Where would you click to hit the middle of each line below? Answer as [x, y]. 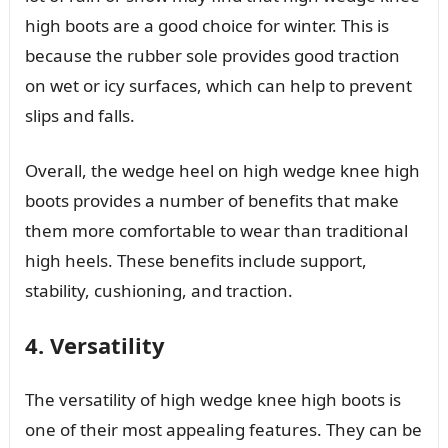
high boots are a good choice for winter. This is [206, 25]
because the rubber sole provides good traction [212, 55]
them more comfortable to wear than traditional [216, 230]
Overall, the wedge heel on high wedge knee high [222, 170]
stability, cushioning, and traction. [158, 290]
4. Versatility [94, 344]
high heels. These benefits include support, [195, 260]
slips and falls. [79, 115]
